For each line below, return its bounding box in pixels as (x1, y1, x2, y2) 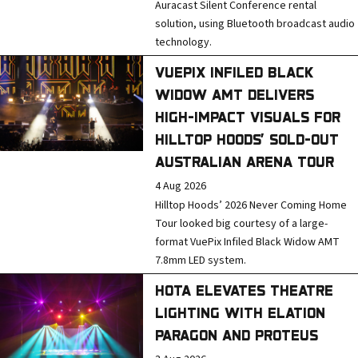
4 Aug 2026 (155, 178, 207, 194)
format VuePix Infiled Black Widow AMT (155, 234, 340, 250)
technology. (155, 34, 213, 50)
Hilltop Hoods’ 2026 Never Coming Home (155, 197, 348, 213)
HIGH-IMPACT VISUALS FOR (155, 109, 341, 125)
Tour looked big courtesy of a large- (155, 216, 328, 232)
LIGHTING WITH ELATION (155, 304, 326, 320)
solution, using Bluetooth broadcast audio (155, 16, 356, 32)
